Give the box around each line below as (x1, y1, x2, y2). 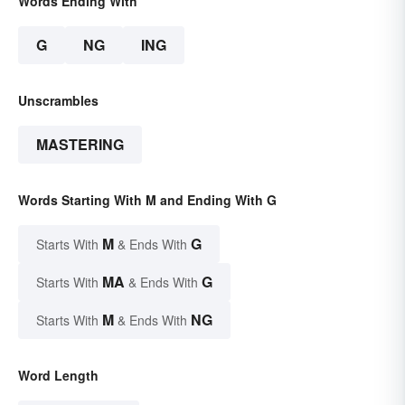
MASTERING (36, 134, 124, 155)
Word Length (18, 366, 99, 385)
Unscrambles (18, 91, 99, 110)
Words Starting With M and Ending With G (18, 191, 277, 210)
